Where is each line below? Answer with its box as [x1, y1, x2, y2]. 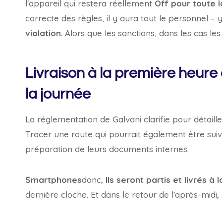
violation [25, 28, 61, 38]
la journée [25, 86, 91, 102]
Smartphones [25, 174, 82, 185]
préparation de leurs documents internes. [25, 144, 189, 154]
